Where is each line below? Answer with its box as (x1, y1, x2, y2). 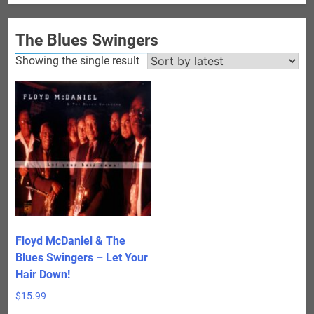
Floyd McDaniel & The (15, 234, 125, 248)
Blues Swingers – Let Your (15, 251, 148, 265)
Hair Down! (15, 268, 70, 282)
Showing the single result (15, 53, 139, 67)
